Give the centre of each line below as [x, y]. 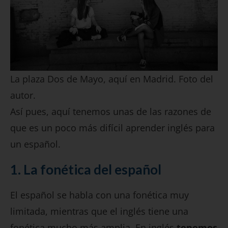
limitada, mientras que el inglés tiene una [99, 211]
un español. [35, 144]
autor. [23, 95]
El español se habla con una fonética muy [99, 195]
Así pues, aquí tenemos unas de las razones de [111, 112]
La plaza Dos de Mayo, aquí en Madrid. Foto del [112, 79]
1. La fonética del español [86, 170]
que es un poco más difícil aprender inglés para [112, 128]
